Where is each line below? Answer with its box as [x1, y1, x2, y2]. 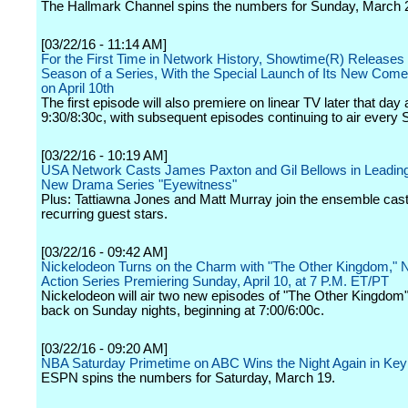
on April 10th [41, 81, 114, 96]
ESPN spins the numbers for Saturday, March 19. [41, 371, 335, 385]
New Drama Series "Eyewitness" [41, 178, 237, 192]
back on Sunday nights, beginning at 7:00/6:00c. [41, 303, 324, 318]
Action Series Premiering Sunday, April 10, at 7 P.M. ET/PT [41, 274, 389, 289]
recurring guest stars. [41, 207, 168, 221]
